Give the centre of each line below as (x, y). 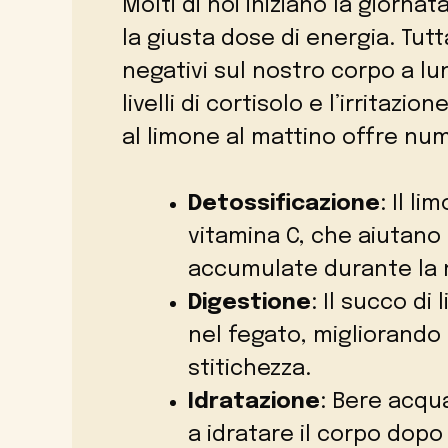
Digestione (249, 303)
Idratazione (254, 402)
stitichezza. (249, 369)
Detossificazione (284, 204)
